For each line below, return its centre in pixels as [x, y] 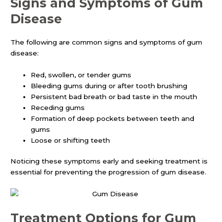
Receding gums [58, 107]
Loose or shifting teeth [71, 140]
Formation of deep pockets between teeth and [113, 118]
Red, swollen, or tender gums [81, 75]
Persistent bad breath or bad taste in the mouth [114, 96]
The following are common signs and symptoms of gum [107, 42]
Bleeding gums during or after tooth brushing [109, 85]
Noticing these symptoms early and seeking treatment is [109, 161]
